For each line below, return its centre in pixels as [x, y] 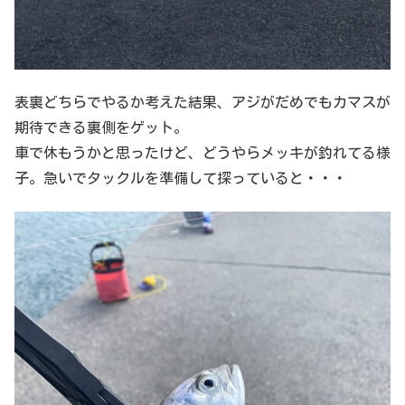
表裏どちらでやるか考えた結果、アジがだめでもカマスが [202, 103]
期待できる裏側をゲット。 [101, 128]
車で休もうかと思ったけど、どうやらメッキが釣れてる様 [202, 153]
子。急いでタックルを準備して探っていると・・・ [181, 179]
